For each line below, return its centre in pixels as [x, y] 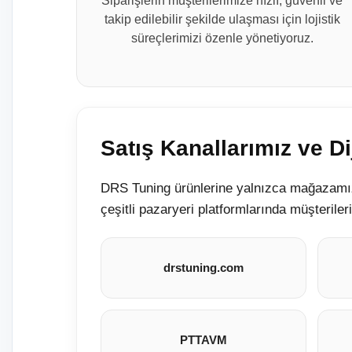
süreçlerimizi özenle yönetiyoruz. [222, 38]
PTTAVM [203, 340]
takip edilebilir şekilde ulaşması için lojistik [222, 19]
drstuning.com [203, 268]
